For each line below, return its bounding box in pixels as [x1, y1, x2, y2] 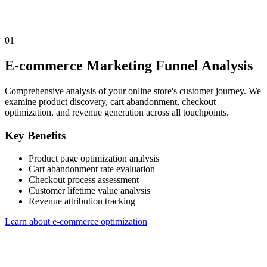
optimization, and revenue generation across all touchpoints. [5, 107, 229, 118]
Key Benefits [5, 129, 66, 142]
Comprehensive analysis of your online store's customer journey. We [5, 86, 261, 97]
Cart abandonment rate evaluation [29, 164, 155, 175]
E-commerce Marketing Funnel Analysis [5, 58, 253, 74]
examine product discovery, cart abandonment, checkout [5, 97, 216, 107]
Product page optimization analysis [29, 153, 159, 164]
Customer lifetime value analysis [29, 185, 150, 196]
